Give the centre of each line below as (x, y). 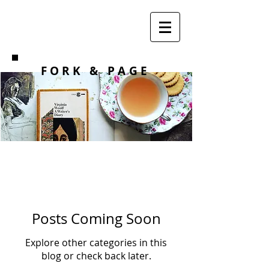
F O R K (62, 71)
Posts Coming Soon (96, 219)
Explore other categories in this (96, 243)
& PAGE (120, 71)
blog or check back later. (96, 256)
